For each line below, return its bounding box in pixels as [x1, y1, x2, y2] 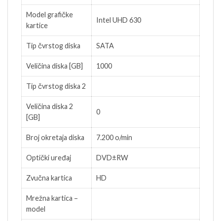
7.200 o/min [96, 133, 132, 142]
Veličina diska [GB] [26, 62, 83, 71]
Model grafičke [26, 10, 73, 19]
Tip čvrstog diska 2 [26, 82, 86, 91]
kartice [26, 21, 48, 30]
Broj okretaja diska [26, 133, 84, 142]
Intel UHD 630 [96, 16, 141, 25]
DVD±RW [96, 153, 128, 162]
